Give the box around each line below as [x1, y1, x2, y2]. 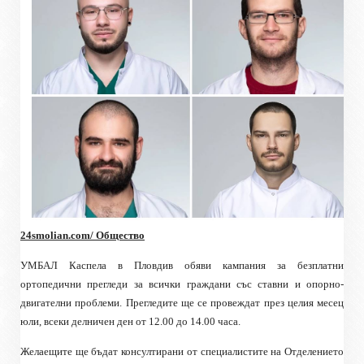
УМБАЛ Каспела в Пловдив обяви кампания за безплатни [20, 259, 344, 272]
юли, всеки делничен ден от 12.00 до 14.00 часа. [20, 315, 240, 328]
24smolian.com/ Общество [20, 229, 145, 242]
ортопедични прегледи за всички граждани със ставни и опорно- [20, 278, 344, 291]
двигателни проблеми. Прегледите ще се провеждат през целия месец [20, 297, 344, 310]
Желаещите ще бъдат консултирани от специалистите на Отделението [20, 345, 344, 358]
